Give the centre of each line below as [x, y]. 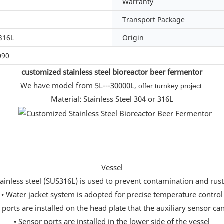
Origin [133, 38]
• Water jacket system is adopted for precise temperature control [112, 194]
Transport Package [154, 20]
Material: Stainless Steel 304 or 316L [112, 99]
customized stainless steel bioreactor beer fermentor [112, 72]
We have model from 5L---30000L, [79, 86]
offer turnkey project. [171, 86]
